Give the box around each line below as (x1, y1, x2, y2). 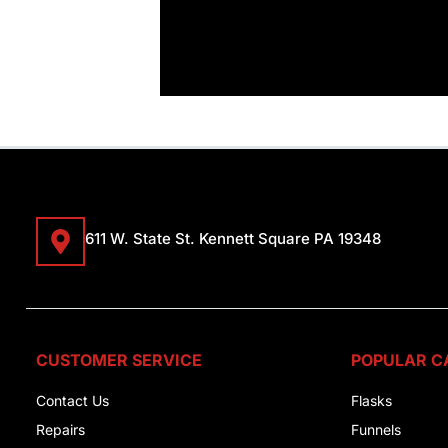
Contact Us (36, 392, 109, 410)
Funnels (351, 421, 401, 439)
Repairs (36, 421, 85, 439)
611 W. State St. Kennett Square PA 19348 (85, 229, 381, 249)
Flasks (351, 392, 392, 410)
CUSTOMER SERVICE (36, 350, 202, 371)
